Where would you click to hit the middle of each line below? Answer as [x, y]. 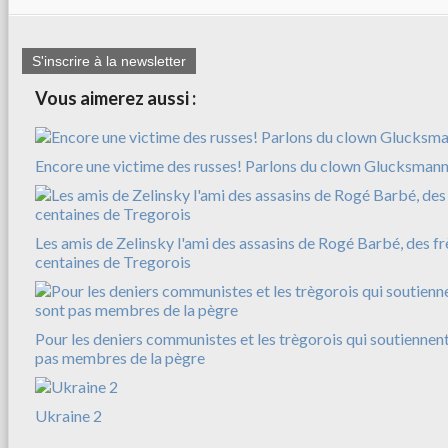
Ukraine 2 [68, 415]
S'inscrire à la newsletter [109, 60]
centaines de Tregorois [113, 261]
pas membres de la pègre [120, 357]
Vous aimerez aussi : [115, 97]
